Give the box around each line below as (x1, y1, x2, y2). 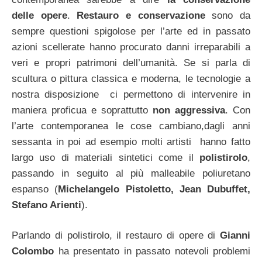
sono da (205, 9, 251, 21)
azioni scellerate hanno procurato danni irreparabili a (12, 41, 250, 53)
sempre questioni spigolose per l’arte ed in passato (12, 25, 250, 37)
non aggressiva (153, 104, 225, 116)
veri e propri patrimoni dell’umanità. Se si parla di (12, 57, 250, 68)
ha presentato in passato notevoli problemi (54, 246, 250, 257)
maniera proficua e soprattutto (12, 104, 153, 116)
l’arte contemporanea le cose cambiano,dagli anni (12, 120, 250, 132)
